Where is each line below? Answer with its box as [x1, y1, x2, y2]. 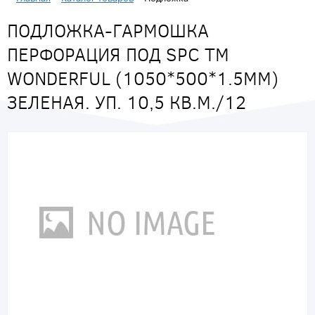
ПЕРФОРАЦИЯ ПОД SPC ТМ [7, 41, 229, 67]
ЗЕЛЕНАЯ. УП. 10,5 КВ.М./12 [7, 89, 246, 115]
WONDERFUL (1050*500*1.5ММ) [7, 65, 278, 91]
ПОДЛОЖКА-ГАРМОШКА [7, 18, 209, 43]
